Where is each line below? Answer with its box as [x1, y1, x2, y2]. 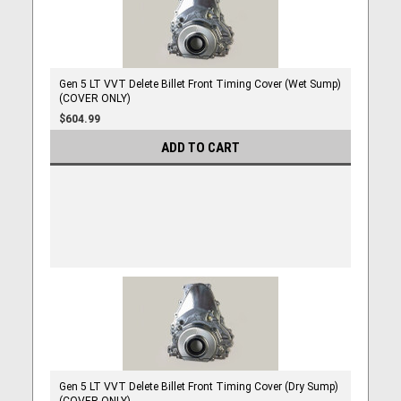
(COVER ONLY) [58, 92, 131, 106]
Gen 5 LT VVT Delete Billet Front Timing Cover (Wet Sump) [58, 78, 341, 91]
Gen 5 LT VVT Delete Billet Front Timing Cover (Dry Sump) [58, 380, 338, 394]
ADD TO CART [161, 140, 240, 157]
